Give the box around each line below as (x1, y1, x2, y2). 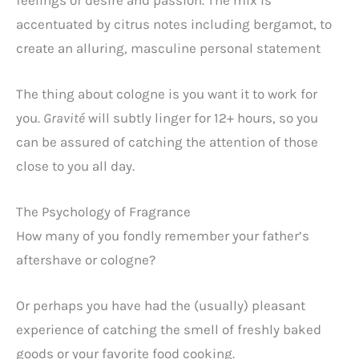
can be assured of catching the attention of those (16, 133, 318, 150)
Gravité (40, 109, 88, 126)
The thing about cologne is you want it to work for (16, 85, 317, 102)
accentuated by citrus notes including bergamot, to (16, 15, 332, 32)
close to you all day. (16, 157, 135, 174)
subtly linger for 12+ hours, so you (113, 109, 318, 126)
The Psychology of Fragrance (16, 203, 191, 220)
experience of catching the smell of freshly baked (16, 321, 321, 338)
